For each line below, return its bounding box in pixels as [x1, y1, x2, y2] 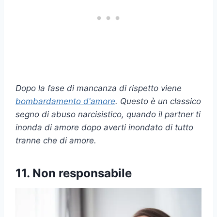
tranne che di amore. [15, 136, 96, 146]
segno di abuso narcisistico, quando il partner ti [15, 109, 201, 120]
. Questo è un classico [115, 96, 201, 107]
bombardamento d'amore [15, 96, 115, 107]
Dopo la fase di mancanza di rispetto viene [15, 83, 182, 93]
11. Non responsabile [15, 166, 132, 181]
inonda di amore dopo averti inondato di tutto [15, 123, 193, 133]
